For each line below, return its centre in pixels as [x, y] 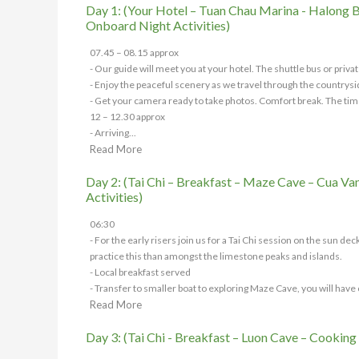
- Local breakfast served [140, 272]
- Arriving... [113, 133]
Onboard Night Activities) [158, 25]
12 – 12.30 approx [127, 117]
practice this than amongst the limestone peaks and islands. [216, 256]
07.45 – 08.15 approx [134, 52]
